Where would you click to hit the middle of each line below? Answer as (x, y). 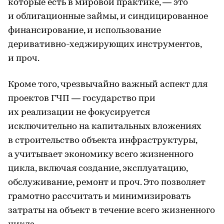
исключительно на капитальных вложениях (105, 126)
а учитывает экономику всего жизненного (101, 154)
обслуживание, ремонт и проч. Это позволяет (107, 182)
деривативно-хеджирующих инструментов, (105, 44)
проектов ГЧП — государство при (82, 98)
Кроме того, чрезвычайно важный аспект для (108, 84)
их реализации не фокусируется (79, 112)
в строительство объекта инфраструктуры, (102, 140)
